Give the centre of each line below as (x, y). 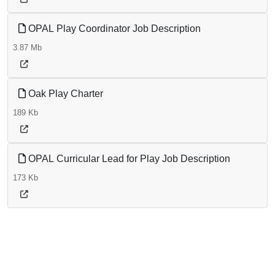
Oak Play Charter (64, 94)
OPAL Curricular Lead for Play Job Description (128, 159)
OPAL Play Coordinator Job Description (113, 29)
